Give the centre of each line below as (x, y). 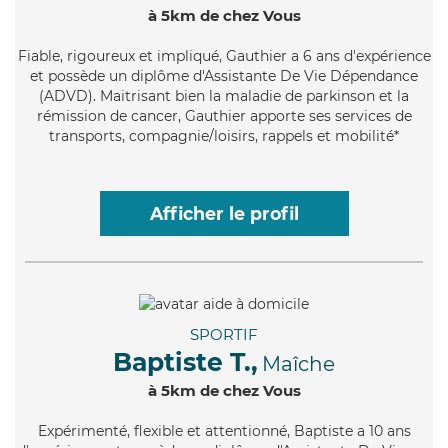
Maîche (298, 363)
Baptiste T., (185, 361)
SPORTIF (224, 334)
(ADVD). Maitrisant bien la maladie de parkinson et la (224, 95)
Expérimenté (82, 430)
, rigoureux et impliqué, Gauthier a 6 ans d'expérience (245, 55)
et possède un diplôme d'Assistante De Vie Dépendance (224, 75)
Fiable (38, 55)
